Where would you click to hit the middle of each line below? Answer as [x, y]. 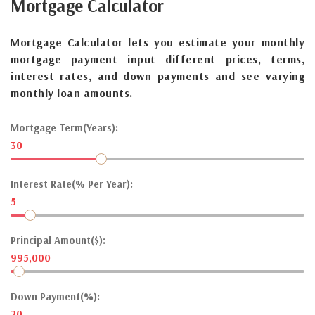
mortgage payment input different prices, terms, [157, 59]
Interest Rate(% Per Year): [72, 184]
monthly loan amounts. [72, 92]
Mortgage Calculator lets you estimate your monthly [157, 42]
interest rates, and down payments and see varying [157, 76]
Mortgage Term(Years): [64, 127]
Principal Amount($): [58, 240]
